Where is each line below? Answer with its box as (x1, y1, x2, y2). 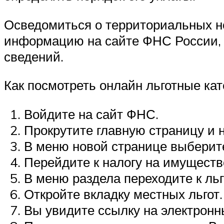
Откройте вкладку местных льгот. (24, 185, 222, 202)
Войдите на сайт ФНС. (24, 105, 158, 122)
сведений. (4, 48, 63, 64)
